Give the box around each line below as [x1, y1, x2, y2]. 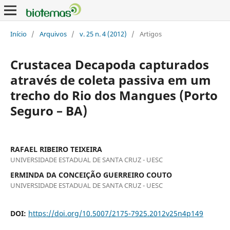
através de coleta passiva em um [10, 71, 211, 88]
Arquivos [39, 29, 67, 39]
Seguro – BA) [10, 102, 87, 119]
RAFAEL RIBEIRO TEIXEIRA [10, 144, 102, 154]
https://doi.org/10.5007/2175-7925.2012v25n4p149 [28, 208, 203, 218]
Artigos [139, 29, 162, 39]
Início [10, 29, 27, 39]
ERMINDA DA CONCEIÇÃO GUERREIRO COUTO [10, 169, 172, 180]
